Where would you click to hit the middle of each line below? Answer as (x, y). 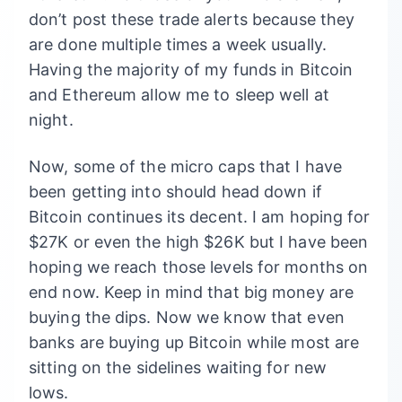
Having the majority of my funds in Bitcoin (191, 70)
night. (53, 120)
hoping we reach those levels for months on (199, 267)
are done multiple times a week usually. (178, 44)
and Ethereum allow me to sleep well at (179, 95)
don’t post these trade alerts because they (192, 19)
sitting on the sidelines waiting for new (178, 367)
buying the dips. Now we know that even (187, 317)
